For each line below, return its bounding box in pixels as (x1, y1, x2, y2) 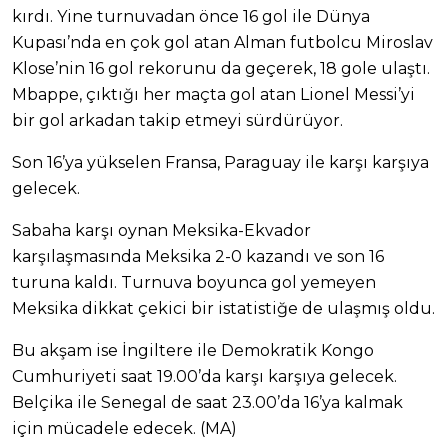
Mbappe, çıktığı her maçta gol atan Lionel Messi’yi (12, 85, 415, 105)
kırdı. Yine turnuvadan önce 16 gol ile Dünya (12, 7, 370, 27)
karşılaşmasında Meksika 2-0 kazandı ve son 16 (12, 247, 384, 267)
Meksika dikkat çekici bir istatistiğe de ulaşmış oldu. (12, 299, 435, 319)
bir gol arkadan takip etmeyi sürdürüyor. (12, 111, 343, 131)
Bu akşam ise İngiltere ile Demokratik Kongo (12, 341, 374, 361)
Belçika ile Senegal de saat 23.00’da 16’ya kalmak (12, 393, 403, 413)
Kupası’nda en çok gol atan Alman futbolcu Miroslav (12, 33, 433, 53)
